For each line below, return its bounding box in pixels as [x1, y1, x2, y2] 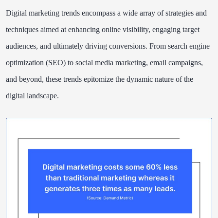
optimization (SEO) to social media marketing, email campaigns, [6, 58, 203, 67]
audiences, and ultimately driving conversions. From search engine [6, 41, 210, 50]
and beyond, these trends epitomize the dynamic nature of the [6, 74, 193, 83]
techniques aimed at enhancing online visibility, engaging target [6, 25, 200, 34]
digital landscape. [6, 91, 59, 100]
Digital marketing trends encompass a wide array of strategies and [6, 8, 207, 17]
